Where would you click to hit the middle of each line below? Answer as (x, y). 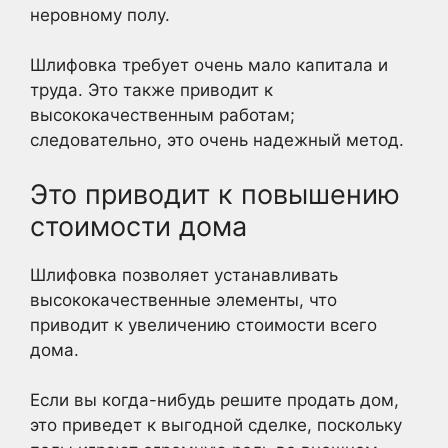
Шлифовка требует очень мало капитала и (209, 65)
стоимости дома (138, 226)
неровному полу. (100, 14)
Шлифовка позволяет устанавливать (184, 274)
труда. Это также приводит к (151, 90)
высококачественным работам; (162, 115)
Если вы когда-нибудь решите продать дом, (214, 400)
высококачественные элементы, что (183, 299)
